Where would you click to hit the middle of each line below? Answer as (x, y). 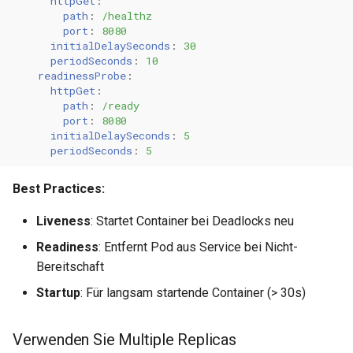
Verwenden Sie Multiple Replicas (124, 340)
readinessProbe (82, 75)
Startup (58, 293)
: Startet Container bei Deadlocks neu (192, 221)
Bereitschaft (70, 267)
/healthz (127, 15)
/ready (121, 105)
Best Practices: (59, 189)
